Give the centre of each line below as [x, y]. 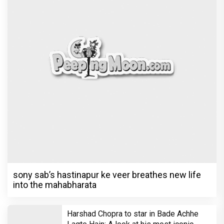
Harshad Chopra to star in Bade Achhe [133, 213]
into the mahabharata [55, 184]
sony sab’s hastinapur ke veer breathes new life [107, 174]
